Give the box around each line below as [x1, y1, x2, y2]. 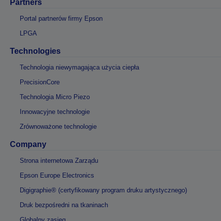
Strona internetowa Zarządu [20, 156, 98, 164]
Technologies [10, 46, 61, 55]
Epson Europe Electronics [20, 171, 94, 179]
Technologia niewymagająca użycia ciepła [20, 63, 139, 71]
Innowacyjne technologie [20, 108, 90, 115]
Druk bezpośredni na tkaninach [20, 201, 108, 209]
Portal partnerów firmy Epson [20, 14, 103, 22]
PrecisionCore [20, 78, 60, 86]
